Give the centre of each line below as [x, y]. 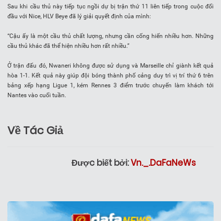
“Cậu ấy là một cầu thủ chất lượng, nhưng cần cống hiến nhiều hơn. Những [110, 36]
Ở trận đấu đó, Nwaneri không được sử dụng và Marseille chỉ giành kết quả [110, 66]
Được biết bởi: [101, 163]
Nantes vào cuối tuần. [37, 95]
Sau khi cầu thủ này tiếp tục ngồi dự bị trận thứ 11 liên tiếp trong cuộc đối [110, 7]
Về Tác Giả [35, 131]
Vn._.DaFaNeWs [163, 163]
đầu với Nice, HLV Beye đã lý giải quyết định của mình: [79, 17]
